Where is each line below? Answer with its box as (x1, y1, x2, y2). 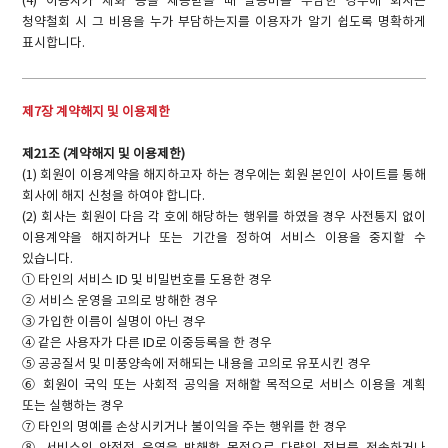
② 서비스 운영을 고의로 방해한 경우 (22, 294, 219, 310)
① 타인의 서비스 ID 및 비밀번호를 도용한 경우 (22, 273, 273, 289)
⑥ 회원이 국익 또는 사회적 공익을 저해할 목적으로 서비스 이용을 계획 (22, 378, 426, 394)
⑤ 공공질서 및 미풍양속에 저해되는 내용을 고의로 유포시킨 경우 (22, 357, 372, 373)
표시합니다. (22, 35, 86, 51)
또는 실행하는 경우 (22, 399, 125, 415)
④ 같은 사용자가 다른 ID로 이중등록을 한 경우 (22, 336, 273, 352)
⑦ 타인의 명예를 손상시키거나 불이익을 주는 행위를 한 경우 (22, 420, 348, 436)
